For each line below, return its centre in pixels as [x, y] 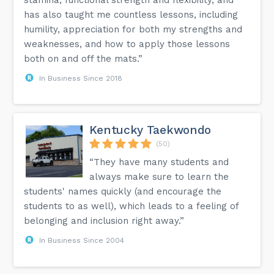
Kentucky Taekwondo [150, 130]
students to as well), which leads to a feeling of [131, 206]
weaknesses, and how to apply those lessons [127, 44]
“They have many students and [159, 162]
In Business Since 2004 [82, 240]
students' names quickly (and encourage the [123, 191]
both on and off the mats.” [83, 58]
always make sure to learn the [159, 176]
